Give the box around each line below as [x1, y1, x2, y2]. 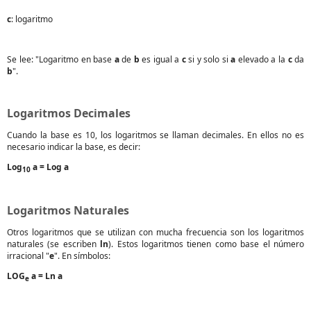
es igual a [139, 53, 182, 65]
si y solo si [185, 53, 231, 65]
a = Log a [31, 160, 69, 173]
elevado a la [235, 53, 288, 65]
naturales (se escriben [7, 238, 101, 251]
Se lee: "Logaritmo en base [7, 53, 115, 65]
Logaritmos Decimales [7, 105, 131, 121]
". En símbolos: [54, 250, 110, 262]
